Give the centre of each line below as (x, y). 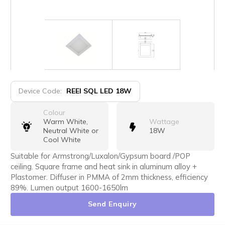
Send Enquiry (112, 204)
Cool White (62, 140)
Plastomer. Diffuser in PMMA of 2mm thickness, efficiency (109, 177)
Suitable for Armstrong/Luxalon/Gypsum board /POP (100, 156)
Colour (54, 113)
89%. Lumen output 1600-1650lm (69, 187)
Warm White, (65, 122)
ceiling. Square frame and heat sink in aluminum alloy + (103, 166)
